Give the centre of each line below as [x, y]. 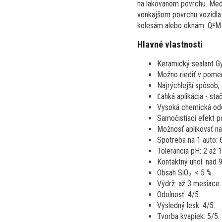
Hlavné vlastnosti [170, 44]
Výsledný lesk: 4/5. [186, 205]
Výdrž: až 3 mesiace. [189, 183]
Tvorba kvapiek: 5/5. [188, 216]
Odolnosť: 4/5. [179, 194]
